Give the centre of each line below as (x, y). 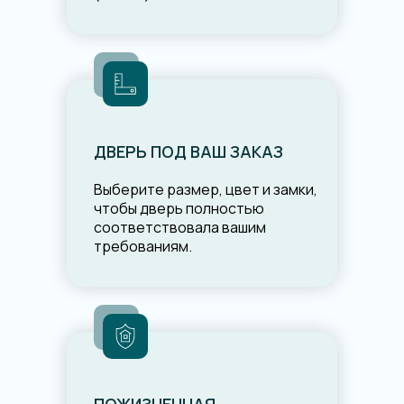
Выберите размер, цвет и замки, (206, 190)
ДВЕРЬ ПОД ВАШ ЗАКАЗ (188, 152)
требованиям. (143, 247)
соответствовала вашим (180, 228)
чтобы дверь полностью (179, 209)
